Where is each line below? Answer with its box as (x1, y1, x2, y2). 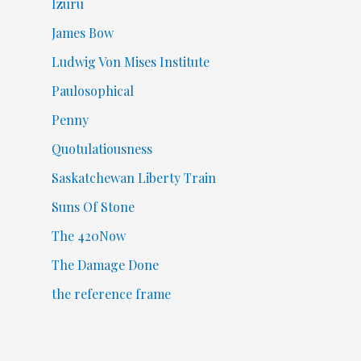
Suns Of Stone (51, 198, 135, 216)
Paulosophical (51, 82, 134, 100)
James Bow (51, 24, 114, 42)
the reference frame (51, 285, 171, 303)
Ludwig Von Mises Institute (51, 53, 210, 71)
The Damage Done (51, 256, 159, 274)
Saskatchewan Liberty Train (51, 169, 216, 187)
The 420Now (51, 227, 126, 245)
